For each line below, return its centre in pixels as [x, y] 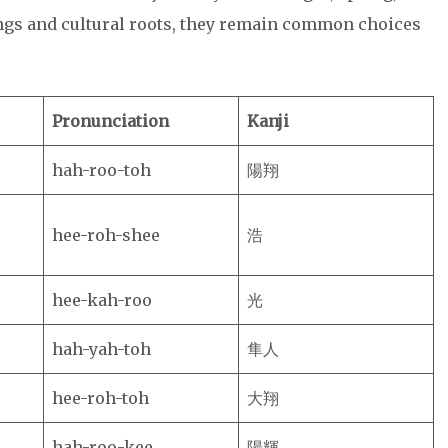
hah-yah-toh [101, 349]
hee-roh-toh [100, 398]
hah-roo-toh [101, 170]
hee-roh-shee [106, 235]
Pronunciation [110, 121]
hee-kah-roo [102, 300]
